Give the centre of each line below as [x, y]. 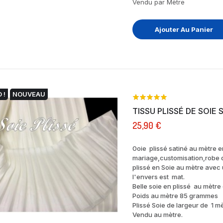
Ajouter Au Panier [184, 29]
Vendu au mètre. [157, 214]
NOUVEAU [29, 94]
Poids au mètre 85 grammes [175, 195]
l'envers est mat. [158, 176]
